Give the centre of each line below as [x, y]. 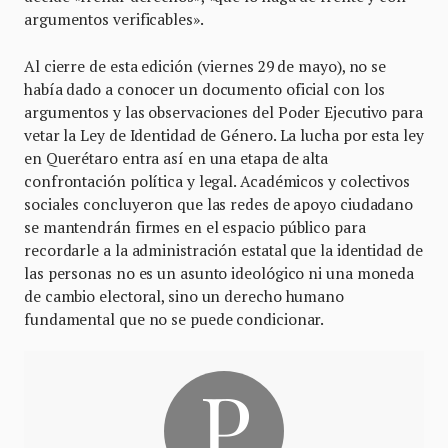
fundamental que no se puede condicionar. [174, 319]
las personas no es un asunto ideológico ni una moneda [219, 273]
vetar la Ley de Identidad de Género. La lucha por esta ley [224, 135]
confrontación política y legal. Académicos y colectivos [217, 181]
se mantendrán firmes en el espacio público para [195, 227]
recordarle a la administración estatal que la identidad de [223, 250]
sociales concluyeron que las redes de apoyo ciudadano [219, 204]
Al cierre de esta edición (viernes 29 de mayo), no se [205, 66]
